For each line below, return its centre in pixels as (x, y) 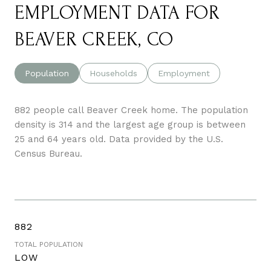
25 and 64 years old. (60, 139)
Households (113, 73)
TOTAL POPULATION (49, 244)
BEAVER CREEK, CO (94, 39)
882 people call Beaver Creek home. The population (131, 110)
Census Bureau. (48, 153)
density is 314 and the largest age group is (110, 124)
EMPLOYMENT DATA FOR (117, 13)
